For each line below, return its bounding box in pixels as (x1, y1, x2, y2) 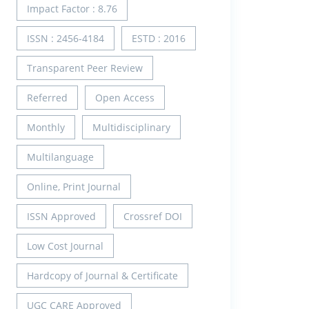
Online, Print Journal (27, 179, 121, 193)
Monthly (27, 120, 65, 134)
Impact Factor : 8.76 (27, 1, 117, 15)
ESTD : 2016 (132, 31, 186, 45)
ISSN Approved (27, 209, 96, 223)
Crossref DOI (123, 209, 182, 223)
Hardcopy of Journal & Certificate (27, 268, 178, 282)
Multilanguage (27, 150, 94, 163)
